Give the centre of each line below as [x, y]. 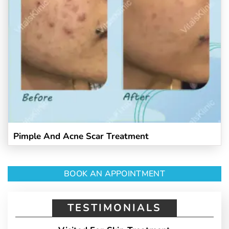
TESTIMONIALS [114, 208]
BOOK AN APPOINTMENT [114, 174]
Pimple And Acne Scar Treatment [81, 136]
